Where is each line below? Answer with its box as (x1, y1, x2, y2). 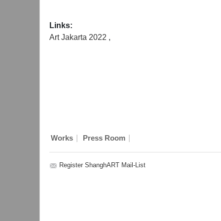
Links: (49, 21, 73, 30)
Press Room (82, 134, 125, 142)
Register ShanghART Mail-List (59, 161, 146, 169)
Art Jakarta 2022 (49, 33, 109, 41)
